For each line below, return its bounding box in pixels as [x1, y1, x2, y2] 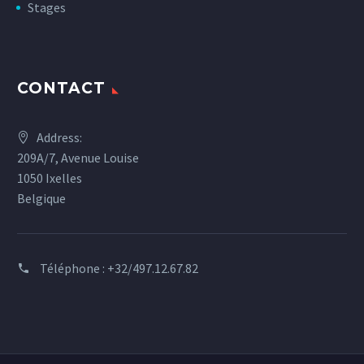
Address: [37, 128, 82, 145]
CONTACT [17, 78, 106, 97]
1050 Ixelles [17, 169, 82, 186]
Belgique [17, 189, 66, 206]
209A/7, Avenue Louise [17, 149, 139, 166]
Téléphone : [40, 259, 107, 276]
